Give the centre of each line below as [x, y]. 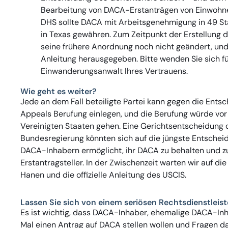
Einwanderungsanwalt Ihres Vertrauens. [114, 71]
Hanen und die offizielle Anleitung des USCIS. [103, 175]
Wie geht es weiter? [59, 91]
